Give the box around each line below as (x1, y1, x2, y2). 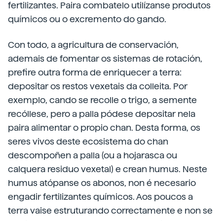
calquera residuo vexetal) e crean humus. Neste (8, 164, 207, 174)
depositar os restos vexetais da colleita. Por (8, 81, 187, 91)
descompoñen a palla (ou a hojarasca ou (8, 150, 177, 160)
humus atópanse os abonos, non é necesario (8, 178, 196, 188)
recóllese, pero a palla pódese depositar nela (8, 109, 195, 119)
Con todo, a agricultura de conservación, (8, 39, 179, 50)
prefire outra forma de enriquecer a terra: (8, 67, 182, 77)
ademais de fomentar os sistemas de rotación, (8, 53, 202, 64)
